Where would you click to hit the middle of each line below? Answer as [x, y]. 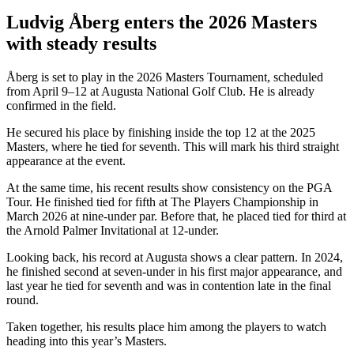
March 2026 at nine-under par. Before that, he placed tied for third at [176, 216]
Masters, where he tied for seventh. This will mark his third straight [173, 146]
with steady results [81, 43]
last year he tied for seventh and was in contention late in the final [169, 285]
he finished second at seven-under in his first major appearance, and [174, 271]
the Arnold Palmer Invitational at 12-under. [113, 230]
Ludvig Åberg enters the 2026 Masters [162, 22]
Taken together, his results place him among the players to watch [166, 326]
